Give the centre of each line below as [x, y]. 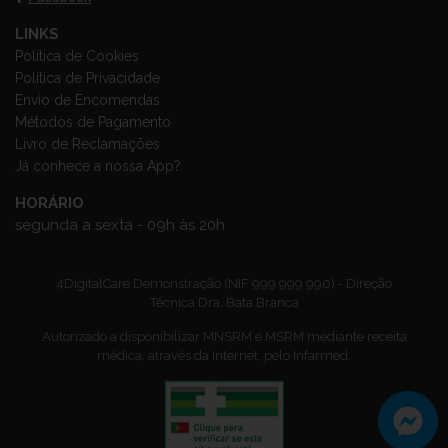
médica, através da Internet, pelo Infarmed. [224, 355]
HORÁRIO [49, 203]
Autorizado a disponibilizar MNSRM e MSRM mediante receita [224, 336]
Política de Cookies [77, 56]
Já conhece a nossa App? [98, 166]
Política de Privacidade [87, 78]
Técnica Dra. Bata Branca [224, 302]
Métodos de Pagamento [93, 122]
